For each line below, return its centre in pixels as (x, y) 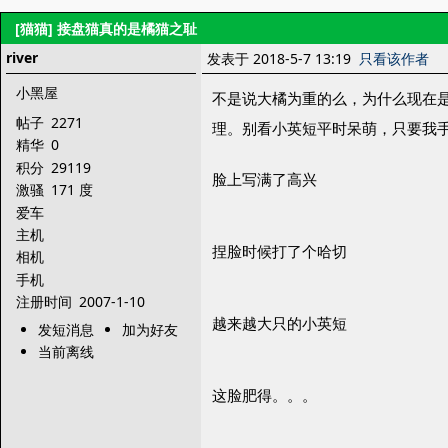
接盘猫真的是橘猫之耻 (125, 28)
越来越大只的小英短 (279, 323)
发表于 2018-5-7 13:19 (283, 58)
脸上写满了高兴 (264, 179)
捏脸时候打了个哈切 (279, 251)
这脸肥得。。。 (264, 395)
